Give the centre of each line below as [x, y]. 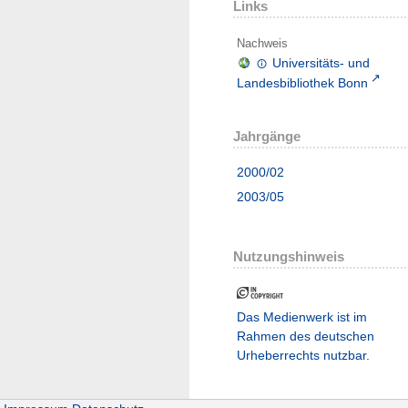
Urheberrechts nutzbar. [303, 355]
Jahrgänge [267, 136]
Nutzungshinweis [289, 256]
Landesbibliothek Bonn [302, 82]
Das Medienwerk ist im [302, 316]
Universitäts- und [321, 62]
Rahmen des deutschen [306, 336]
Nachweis [262, 44]
